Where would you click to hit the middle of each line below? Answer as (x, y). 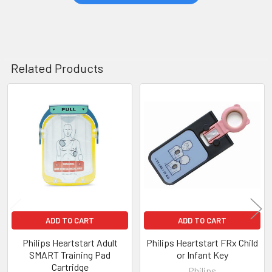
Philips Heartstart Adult (70, 242)
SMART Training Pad (70, 254)
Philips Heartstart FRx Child (202, 242)
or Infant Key (202, 254)
